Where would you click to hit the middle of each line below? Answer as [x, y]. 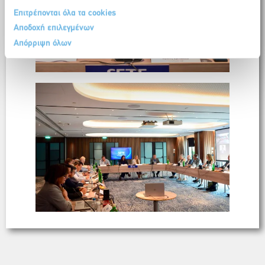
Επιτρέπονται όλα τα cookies [65, 13]
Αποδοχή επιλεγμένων [54, 28]
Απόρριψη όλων [43, 43]
